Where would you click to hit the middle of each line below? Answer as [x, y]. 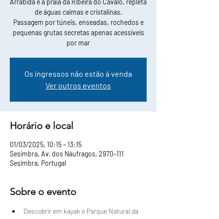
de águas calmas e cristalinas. [78, 12]
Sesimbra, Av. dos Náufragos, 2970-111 [67, 154]
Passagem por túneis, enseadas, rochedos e [78, 22]
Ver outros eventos [78, 86]
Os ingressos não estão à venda [78, 74]
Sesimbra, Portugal [38, 163]
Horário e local [42, 126]
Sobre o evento [43, 192]
